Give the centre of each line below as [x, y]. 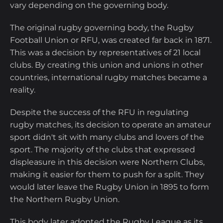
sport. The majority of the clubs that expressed [103, 150]
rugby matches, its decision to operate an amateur [111, 125]
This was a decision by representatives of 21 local [105, 53]
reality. [24, 90]
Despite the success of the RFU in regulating [99, 112]
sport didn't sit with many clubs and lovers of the [107, 137]
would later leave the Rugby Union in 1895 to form [110, 187]
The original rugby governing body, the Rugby [102, 28]
